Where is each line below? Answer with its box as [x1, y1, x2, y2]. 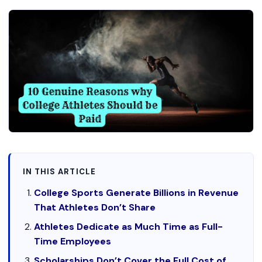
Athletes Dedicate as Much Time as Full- [34, 220, 223, 233]
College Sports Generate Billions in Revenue [34, 187, 239, 199]
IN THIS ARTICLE [23, 167, 96, 177]
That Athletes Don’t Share [34, 201, 156, 213]
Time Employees [34, 235, 112, 247]
